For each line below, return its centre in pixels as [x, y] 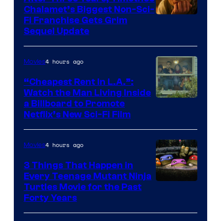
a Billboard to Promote [74, 104]
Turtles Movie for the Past [83, 187]
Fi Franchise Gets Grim [75, 20]
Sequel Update [56, 31]
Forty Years [50, 198]
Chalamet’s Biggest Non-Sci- [89, 10]
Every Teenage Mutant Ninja [88, 176]
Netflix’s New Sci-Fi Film [77, 115]
